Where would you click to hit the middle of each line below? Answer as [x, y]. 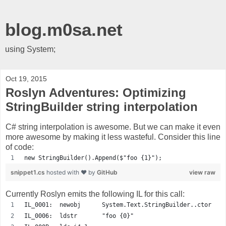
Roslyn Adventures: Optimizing [96, 93]
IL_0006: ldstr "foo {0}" [79, 216]
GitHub [107, 172]
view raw [202, 172]
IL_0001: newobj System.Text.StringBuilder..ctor [118, 205]
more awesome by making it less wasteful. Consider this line [113, 137]
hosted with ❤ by [72, 172]
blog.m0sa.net [64, 30]
